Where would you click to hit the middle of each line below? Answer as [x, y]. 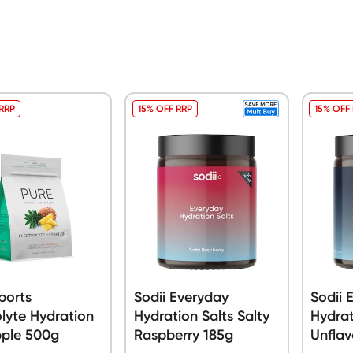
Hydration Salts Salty [201, 316]
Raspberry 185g [183, 334]
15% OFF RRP [165, 108]
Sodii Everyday [181, 297]
